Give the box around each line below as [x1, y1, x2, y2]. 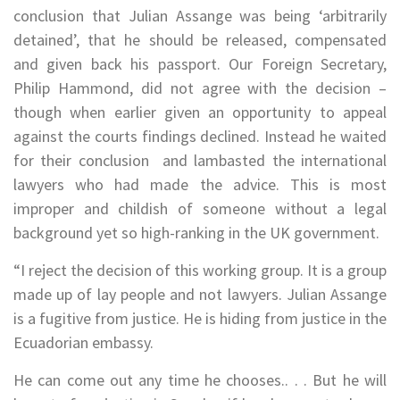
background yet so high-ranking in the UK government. [13, 222, 379, 244]
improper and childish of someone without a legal [13, 198, 387, 220]
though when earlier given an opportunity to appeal [13, 102, 387, 123]
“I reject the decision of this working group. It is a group [13, 260, 387, 281]
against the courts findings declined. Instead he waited [13, 126, 387, 147]
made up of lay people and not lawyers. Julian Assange [13, 284, 387, 305]
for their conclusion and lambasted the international [13, 150, 387, 171]
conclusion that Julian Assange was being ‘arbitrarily [13, 5, 387, 27]
